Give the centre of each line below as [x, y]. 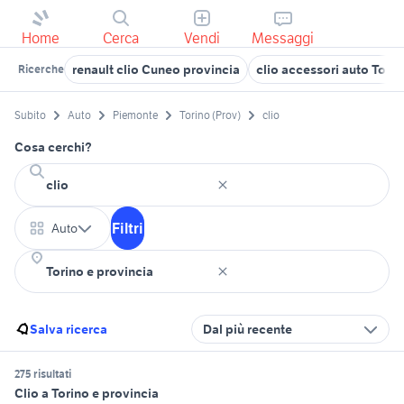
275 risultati [43, 374]
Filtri [128, 229]
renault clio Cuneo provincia [156, 69]
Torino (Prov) [210, 115]
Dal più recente [248, 330]
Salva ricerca [69, 330]
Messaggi [283, 38]
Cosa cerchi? [53, 147]
